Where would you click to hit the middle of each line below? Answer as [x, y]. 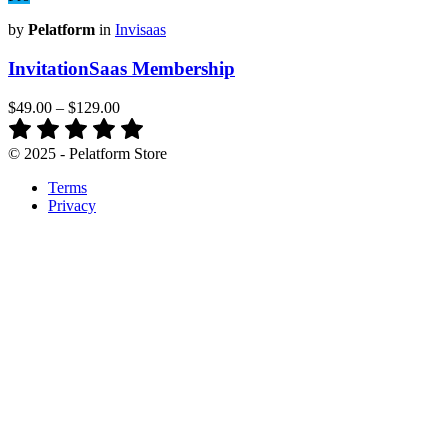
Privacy [72, 205]
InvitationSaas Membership [121, 69]
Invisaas [140, 30]
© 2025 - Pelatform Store [87, 153]
